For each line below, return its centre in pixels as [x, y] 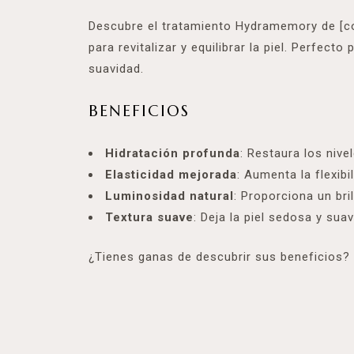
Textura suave [149, 217]
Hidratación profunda [173, 153]
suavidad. [116, 69]
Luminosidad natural [169, 196]
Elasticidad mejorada [171, 175]
